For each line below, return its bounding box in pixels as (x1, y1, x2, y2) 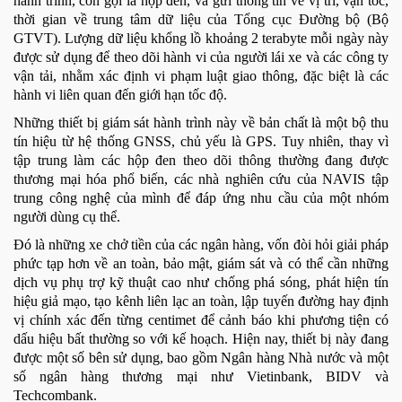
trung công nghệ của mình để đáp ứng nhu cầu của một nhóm (13, 190, 389, 206)
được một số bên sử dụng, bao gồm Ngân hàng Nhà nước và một (13, 350, 389, 366)
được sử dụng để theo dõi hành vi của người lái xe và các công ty (13, 49, 389, 66)
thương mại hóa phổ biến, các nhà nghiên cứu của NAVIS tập (13, 171, 389, 188)
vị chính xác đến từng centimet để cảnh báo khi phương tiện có (13, 312, 389, 328)
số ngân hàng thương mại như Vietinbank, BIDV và (13, 369, 389, 385)
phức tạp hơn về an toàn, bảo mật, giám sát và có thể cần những (13, 256, 389, 272)
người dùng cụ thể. (13, 209, 120, 225)
